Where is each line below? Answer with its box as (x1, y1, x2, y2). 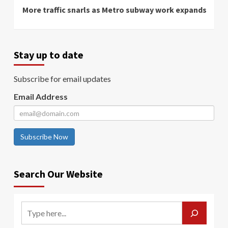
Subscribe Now (20, 132, 68, 141)
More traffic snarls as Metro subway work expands (22, 5, 207, 15)
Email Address (14, 92, 68, 102)
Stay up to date (14, 48, 83, 62)
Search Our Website (14, 167, 103, 181)
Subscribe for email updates (14, 74, 111, 84)
